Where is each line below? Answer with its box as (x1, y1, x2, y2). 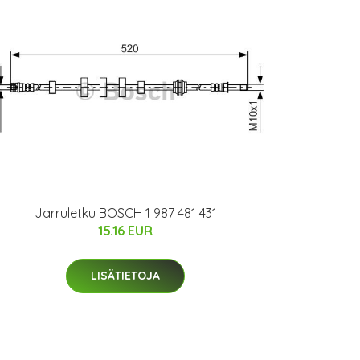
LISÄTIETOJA (91, 268, 160, 283)
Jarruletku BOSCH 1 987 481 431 (34, 204, 217, 221)
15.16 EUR (98, 222, 153, 239)
